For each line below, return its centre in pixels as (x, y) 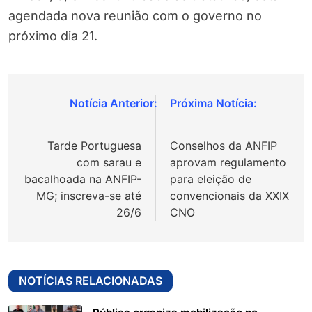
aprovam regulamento (228, 163)
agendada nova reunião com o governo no (135, 16)
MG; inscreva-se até (89, 196)
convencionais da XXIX (229, 196)
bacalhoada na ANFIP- (83, 179)
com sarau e (109, 163)
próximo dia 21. (53, 36)
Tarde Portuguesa (94, 146)
